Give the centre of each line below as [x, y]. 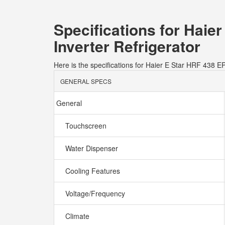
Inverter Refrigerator [127, 46]
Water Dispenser [93, 148]
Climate [78, 216]
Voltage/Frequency [96, 193]
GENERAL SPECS [86, 81]
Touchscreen [87, 126]
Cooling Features [94, 171]
